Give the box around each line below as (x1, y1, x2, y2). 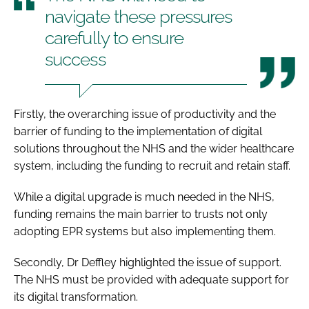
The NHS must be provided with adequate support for (14, 272, 289, 286)
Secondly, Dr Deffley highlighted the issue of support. (14, 255, 281, 269)
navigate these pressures (45, 6, 232, 27)
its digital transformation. (14, 290, 138, 303)
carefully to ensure (45, 27, 183, 48)
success (45, 48, 106, 70)
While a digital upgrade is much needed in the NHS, (14, 190, 275, 203)
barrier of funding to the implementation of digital (14, 124, 262, 138)
